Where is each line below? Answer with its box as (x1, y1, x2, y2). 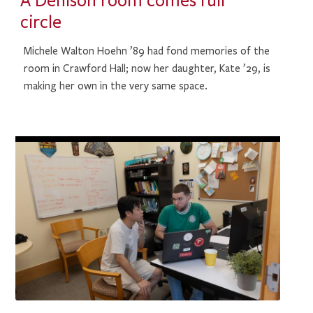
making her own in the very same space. (24, 80, 208, 93)
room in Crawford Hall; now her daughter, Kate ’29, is (24, 62, 271, 75)
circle (20, 12, 61, 34)
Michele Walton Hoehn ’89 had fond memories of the (24, 45, 270, 58)
